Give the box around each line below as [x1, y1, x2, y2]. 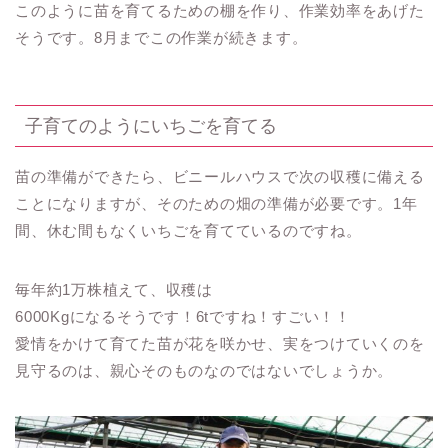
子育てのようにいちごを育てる [25, 114, 277, 136]
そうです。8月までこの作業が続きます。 [15, 28, 308, 46]
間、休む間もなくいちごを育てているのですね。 [15, 221, 362, 239]
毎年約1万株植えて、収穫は [15, 280, 213, 298]
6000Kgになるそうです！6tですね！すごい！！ [15, 307, 351, 325]
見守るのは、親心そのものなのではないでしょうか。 [15, 361, 394, 379]
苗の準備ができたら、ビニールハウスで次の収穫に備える [15, 167, 425, 185]
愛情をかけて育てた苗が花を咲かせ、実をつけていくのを [15, 334, 425, 352]
